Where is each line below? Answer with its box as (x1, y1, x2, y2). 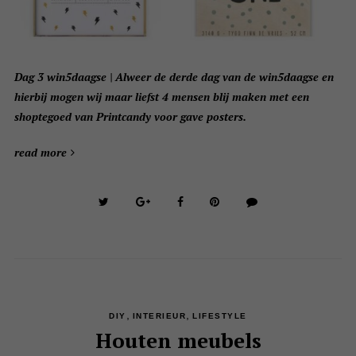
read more (14, 144, 67, 160)
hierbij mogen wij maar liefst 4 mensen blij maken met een (14, 88, 309, 104)
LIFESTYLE (192, 311, 247, 320)
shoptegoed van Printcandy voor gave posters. (14, 108, 246, 124)
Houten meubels (95, 326, 261, 354)
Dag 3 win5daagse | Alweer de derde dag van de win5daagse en (14, 68, 334, 84)
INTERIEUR (132, 311, 187, 320)
